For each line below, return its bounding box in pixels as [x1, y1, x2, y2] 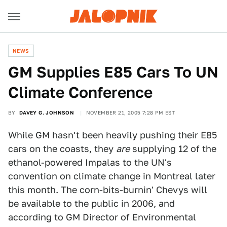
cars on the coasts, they [8, 143, 116, 154]
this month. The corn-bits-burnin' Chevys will [8, 184, 207, 195]
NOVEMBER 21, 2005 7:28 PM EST [86, 109, 175, 116]
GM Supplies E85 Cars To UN [8, 63, 218, 81]
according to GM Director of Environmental [8, 212, 196, 222]
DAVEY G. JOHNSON [19, 109, 74, 116]
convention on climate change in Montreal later [8, 171, 215, 181]
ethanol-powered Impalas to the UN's [8, 157, 172, 168]
